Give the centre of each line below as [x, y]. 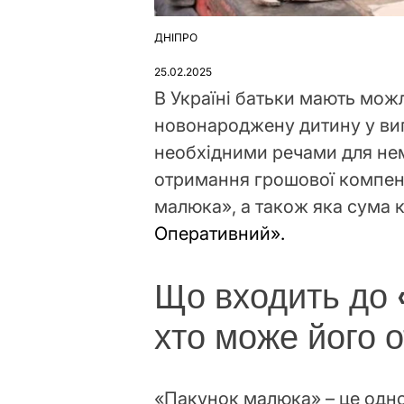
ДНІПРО [176, 38]
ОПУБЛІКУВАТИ [196, 44]
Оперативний [213, 234]
